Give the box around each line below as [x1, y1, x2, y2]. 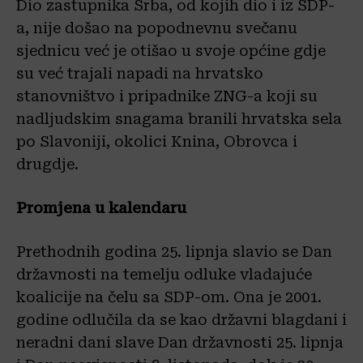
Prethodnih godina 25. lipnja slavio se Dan [16, 243, 332, 261]
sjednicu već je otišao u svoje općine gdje [16, 42, 326, 60]
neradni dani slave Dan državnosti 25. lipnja [16, 334, 344, 352]
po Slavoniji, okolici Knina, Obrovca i [16, 133, 297, 151]
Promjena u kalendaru [16, 199, 186, 217]
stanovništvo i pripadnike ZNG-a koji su [16, 88, 318, 105]
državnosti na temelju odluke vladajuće [16, 266, 312, 284]
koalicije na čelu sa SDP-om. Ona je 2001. [16, 288, 322, 306]
